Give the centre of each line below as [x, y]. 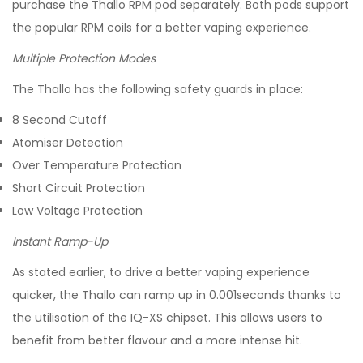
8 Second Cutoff [60, 120]
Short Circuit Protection [79, 188]
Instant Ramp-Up [60, 241]
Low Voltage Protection [77, 211]
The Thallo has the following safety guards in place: [158, 89]
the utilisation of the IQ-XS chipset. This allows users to [167, 318]
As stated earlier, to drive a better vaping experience [161, 272]
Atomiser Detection [68, 143]
